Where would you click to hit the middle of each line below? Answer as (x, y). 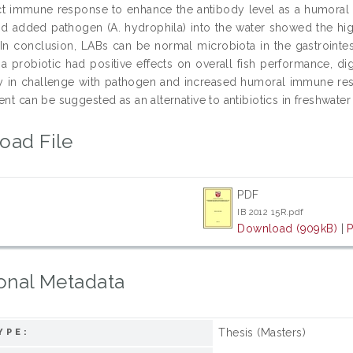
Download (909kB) (288, 228)
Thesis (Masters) (262, 332)
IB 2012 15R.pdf (271, 212)
